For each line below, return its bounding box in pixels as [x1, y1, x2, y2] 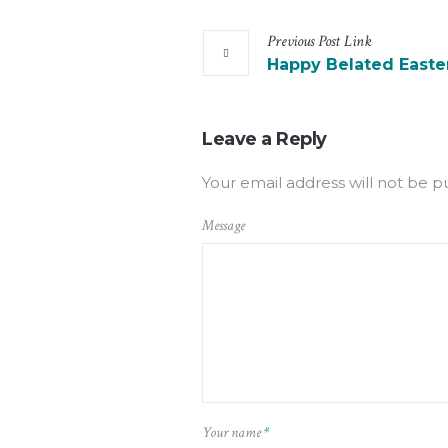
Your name [202, 423, 264, 443]
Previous [267, 31, 314, 53]
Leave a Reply [202, 128, 327, 151]
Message [202, 216, 245, 236]
